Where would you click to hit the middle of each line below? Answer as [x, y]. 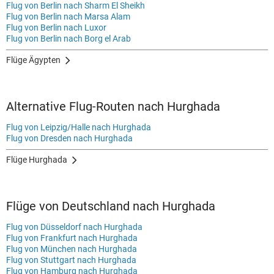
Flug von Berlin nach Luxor [56, 28]
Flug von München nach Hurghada [72, 249]
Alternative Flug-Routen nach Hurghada [113, 106]
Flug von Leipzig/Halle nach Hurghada [79, 127]
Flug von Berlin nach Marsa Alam [68, 17]
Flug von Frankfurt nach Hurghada [72, 238]
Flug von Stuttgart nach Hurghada [71, 260]
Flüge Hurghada [37, 160]
